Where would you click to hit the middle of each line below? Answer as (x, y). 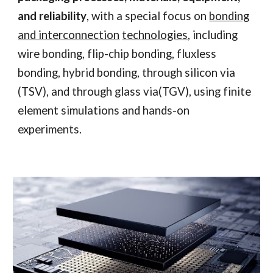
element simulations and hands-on (104, 110)
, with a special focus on (148, 16)
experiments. (50, 129)
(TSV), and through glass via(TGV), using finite (135, 91)
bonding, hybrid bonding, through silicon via (127, 73)
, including (213, 35)
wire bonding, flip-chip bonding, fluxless (117, 54)
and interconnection (69, 35)
